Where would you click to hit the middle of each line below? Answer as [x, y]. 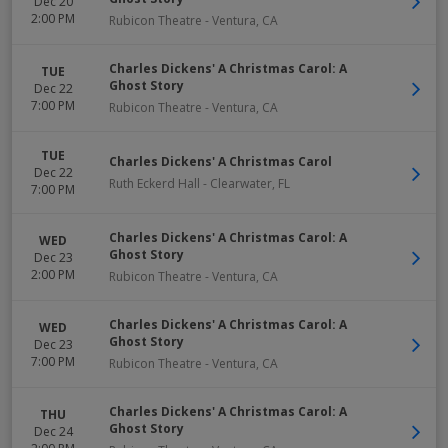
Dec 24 [53, 431]
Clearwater [241, 183]
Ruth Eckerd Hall [154, 183]
